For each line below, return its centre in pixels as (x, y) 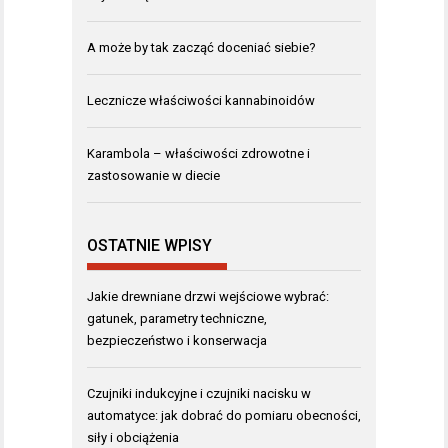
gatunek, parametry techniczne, (177, 318)
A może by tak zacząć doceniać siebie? (201, 47)
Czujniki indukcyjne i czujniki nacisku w (199, 393)
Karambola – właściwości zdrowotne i (198, 153)
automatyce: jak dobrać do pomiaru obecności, (224, 415)
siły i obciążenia (133, 437)
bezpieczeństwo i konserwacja (177, 340)
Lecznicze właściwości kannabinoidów (201, 100)
